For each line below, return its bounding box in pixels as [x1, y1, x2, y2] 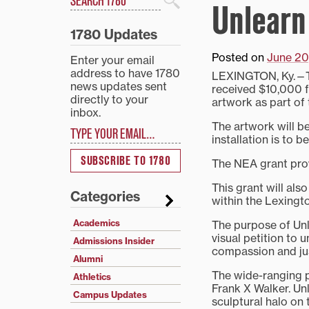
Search [70, 7, 116, 23]
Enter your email [70, 53, 154, 67]
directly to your [70, 92, 148, 106]
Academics [73, 217, 120, 229]
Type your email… [70, 117, 105, 131]
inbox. [70, 106, 101, 119]
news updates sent [70, 79, 167, 93]
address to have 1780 [70, 66, 180, 80]
